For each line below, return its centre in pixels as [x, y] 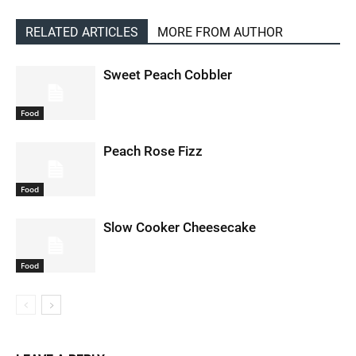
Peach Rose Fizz [153, 151]
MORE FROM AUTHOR [220, 32]
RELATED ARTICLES [82, 32]
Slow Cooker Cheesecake [180, 227]
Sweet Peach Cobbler [168, 74]
